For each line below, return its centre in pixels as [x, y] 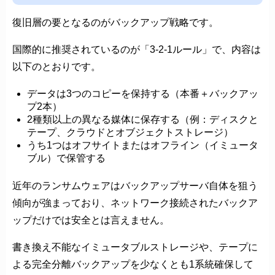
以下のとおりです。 [56, 66]
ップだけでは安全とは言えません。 [91, 220]
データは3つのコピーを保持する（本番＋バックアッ [143, 93]
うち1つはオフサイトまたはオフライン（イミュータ [143, 145]
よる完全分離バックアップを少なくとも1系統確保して [133, 264]
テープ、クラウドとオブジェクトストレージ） [130, 132]
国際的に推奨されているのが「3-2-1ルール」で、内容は [137, 49]
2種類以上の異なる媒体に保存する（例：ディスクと [143, 119]
